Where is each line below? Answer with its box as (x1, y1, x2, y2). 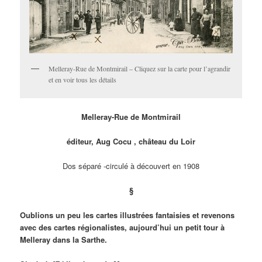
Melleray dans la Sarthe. (20, 234, 108, 246)
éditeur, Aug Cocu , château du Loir (67, 135, 195, 147)
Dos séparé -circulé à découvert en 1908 (63, 160, 199, 172)
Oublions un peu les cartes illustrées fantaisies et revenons (20, 209, 235, 221)
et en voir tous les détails (49, 75, 117, 85)
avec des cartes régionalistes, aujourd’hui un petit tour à (20, 222, 225, 233)
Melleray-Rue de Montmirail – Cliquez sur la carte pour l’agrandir (49, 64, 231, 74)
